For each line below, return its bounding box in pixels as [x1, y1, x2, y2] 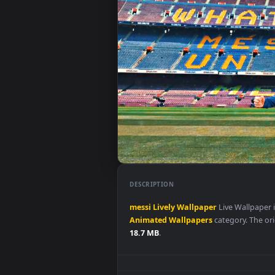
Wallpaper [196, 255, 241, 267]
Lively [169, 255, 195, 267]
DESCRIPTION [144, 230, 193, 241]
